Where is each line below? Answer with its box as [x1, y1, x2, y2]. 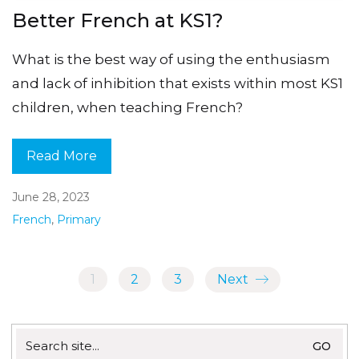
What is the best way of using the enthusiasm [12, 50, 330, 67]
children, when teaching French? [12, 99, 243, 115]
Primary [57, 212, 101, 228]
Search [15, 328, 58, 344]
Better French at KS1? [12, 8, 224, 32]
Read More [26, 148, 97, 164]
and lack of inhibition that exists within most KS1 [12, 75, 343, 91]
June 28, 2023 [12, 190, 90, 205]
